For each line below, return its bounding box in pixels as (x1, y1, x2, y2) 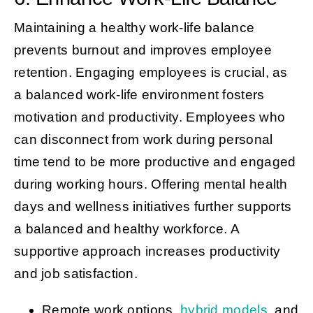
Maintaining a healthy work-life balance (13, 20, 255, 35)
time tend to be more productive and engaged (13, 154, 296, 169)
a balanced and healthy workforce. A (13, 221, 240, 236)
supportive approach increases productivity (13, 243, 281, 259)
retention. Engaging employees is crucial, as (13, 64, 288, 80)
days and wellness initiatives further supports (13, 198, 292, 214)
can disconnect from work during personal (13, 131, 273, 147)
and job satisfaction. (13, 265, 138, 281)
